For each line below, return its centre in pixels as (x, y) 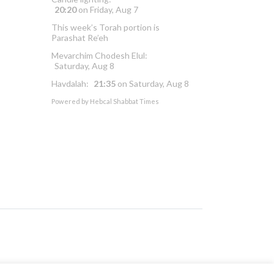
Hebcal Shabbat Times (124, 101)
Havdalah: (71, 83)
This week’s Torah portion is (106, 27)
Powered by (71, 101)
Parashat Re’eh (80, 37)
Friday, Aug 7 (114, 9)
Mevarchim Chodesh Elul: (99, 55)
